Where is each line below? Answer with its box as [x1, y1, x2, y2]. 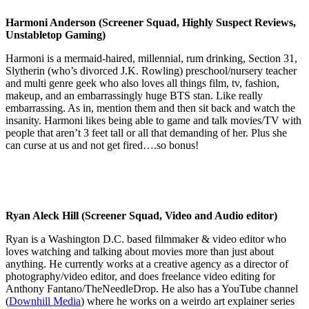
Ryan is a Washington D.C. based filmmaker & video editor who [6, 232, 286, 245]
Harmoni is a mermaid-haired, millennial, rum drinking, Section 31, [6, 52, 297, 64]
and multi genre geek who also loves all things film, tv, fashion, [6, 77, 279, 89]
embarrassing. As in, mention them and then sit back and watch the [6, 101, 295, 114]
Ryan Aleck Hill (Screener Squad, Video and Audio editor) [6, 209, 277, 221]
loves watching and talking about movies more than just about [6, 245, 274, 257]
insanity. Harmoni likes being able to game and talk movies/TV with [6, 114, 301, 126]
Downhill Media [9, 295, 81, 307]
